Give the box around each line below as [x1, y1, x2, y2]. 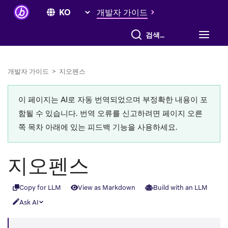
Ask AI [19, 197, 39, 207]
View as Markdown [77, 183, 135, 192]
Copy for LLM [19, 183, 61, 192]
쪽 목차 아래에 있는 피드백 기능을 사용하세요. [18, 122, 178, 132]
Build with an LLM [153, 183, 208, 192]
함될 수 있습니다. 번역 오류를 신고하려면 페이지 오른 [18, 108, 203, 119]
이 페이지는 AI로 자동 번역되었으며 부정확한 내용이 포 [18, 95, 208, 105]
